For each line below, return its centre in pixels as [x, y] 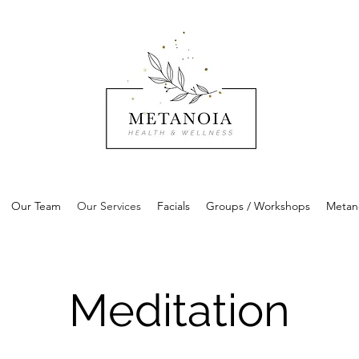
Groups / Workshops [258, 206]
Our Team [36, 206]
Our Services [109, 206]
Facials [174, 206]
